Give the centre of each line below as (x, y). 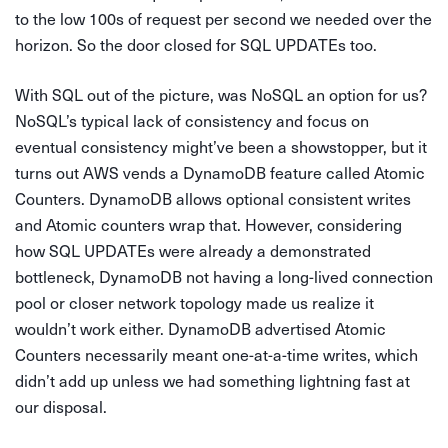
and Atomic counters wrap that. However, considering (208, 225)
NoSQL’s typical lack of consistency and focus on (192, 121)
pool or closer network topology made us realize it (194, 303)
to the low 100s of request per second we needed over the (223, 19)
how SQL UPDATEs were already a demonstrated (193, 251)
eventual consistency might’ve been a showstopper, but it (221, 147)
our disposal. (61, 407)
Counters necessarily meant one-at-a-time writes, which (216, 355)
